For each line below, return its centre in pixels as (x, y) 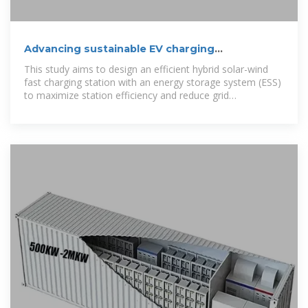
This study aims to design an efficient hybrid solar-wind (146, 69)
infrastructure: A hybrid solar (102, 63)
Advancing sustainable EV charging (119, 49)
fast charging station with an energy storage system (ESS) (153, 82)
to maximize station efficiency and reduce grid (126, 96)
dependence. (52, 109)
